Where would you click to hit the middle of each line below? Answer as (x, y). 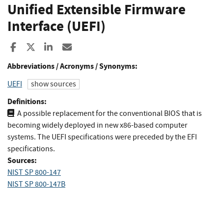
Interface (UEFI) (56, 27)
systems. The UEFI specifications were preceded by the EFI (102, 137)
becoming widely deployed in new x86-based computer (97, 125)
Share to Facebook (55, 47)
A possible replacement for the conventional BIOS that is (110, 113)
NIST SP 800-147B (36, 184)
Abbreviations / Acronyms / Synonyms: (72, 66)
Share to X (55, 47)
